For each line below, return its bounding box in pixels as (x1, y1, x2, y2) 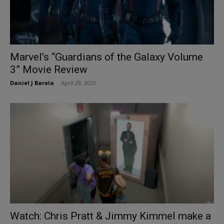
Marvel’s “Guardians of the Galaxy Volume (10, 50, 203, 63)
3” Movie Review (10, 63, 87, 75)
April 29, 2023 (61, 78, 96, 86)
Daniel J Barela (10, 78, 54, 86)
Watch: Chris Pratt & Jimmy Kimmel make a (10, 210, 211, 222)
